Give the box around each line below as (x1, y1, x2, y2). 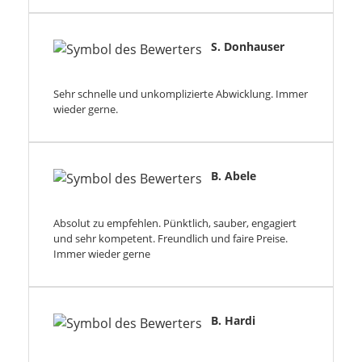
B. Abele (211, 168, 256, 184)
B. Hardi (211, 313, 255, 329)
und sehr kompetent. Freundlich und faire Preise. (53, 231, 288, 246)
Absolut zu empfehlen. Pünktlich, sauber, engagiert (53, 216, 297, 231)
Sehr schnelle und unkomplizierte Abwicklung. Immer (53, 86, 308, 102)
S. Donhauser (211, 39, 284, 55)
